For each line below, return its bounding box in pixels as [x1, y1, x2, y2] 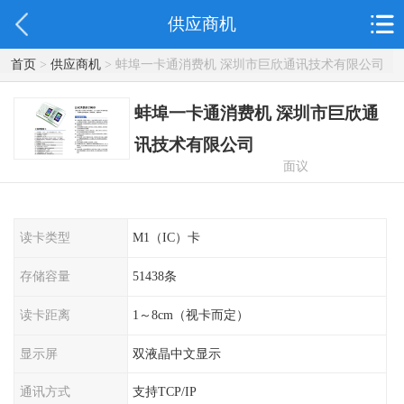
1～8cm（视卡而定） [133, 307, 250, 322]
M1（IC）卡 [133, 230, 201, 245]
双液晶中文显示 [133, 345, 222, 361]
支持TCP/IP [133, 384, 197, 399]
